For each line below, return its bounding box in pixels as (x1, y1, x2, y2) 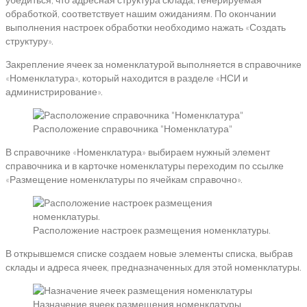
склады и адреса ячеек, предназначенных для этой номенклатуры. (5, 261, 302, 273)
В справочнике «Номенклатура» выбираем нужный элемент (5, 146, 270, 158)
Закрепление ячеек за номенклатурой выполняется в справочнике (5, 58, 302, 71)
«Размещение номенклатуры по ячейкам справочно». (5, 173, 243, 186)
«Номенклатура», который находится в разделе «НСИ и (5, 72, 248, 84)
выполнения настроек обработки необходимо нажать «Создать (5, 21, 286, 34)
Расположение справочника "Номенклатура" (33, 123, 232, 135)
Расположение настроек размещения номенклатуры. (33, 224, 271, 236)
